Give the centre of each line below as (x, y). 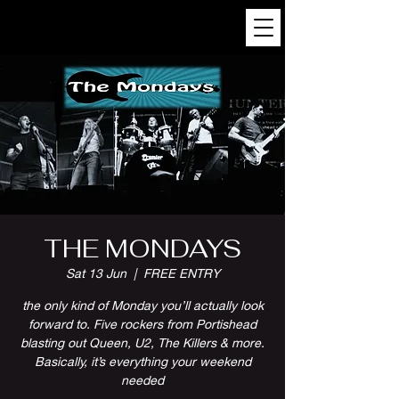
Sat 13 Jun (96, 273)
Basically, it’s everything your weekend (142, 361)
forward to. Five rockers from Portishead (142, 324)
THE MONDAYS (142, 248)
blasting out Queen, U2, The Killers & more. (142, 342)
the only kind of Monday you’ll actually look (142, 305)
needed (142, 380)
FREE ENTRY (181, 273)
